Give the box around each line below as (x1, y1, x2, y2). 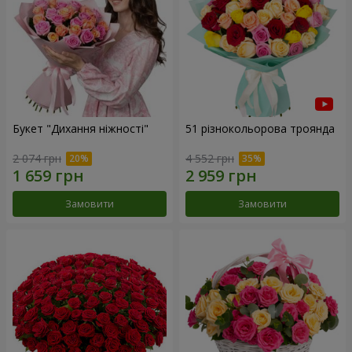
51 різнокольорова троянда (185, 120, 335, 136)
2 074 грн (13, 151, 61, 167)
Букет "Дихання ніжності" (13, 120, 148, 136)
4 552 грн (185, 151, 234, 167)
